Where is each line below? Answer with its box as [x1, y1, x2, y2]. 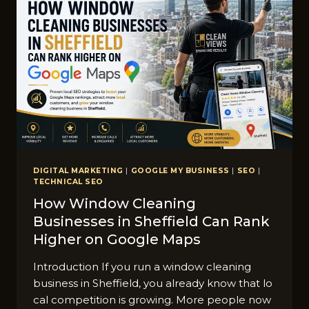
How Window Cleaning [33, 195, 196, 212]
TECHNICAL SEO [33, 177, 103, 186]
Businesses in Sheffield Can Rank [33, 213, 270, 230]
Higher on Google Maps [33, 231, 201, 248]
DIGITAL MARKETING [33, 166, 123, 175]
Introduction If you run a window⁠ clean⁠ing [33, 260, 251, 274]
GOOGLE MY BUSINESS [130, 166, 230, 175]
